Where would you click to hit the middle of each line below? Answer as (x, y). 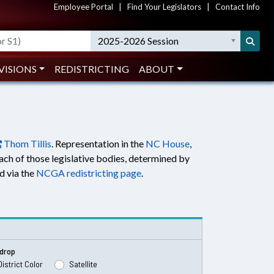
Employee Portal (83, 7)
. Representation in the (98, 143)
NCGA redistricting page (89, 173)
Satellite (83, 264)
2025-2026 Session (139, 41)
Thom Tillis (27, 143)
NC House (168, 143)
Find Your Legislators (164, 7)
